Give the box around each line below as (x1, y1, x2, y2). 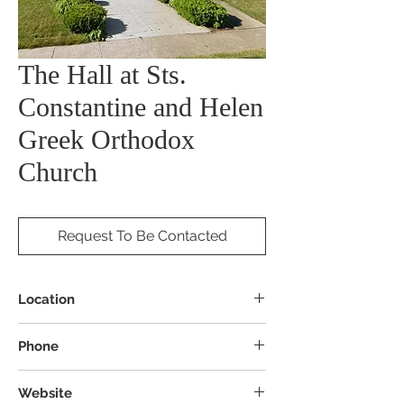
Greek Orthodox (18, 124, 195, 154)
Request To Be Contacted (57, 226, 227, 244)
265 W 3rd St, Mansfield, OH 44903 (18, 324, 223, 339)
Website (18, 384, 72, 401)
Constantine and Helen (18, 91, 263, 122)
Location (18, 290, 75, 308)
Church (18, 156, 97, 187)
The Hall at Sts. (18, 59, 187, 89)
